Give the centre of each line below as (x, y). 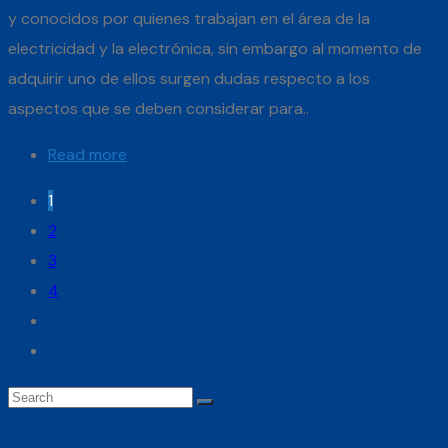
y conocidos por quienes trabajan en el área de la (189, 19)
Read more (87, 155)
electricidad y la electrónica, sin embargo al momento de (215, 49)
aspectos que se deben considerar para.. (158, 109)
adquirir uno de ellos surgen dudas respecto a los (189, 79)
